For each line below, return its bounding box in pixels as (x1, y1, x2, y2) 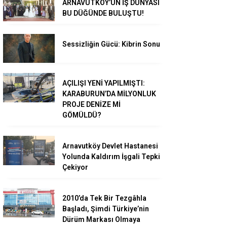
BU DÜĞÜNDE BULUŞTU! (62, 9, 144, 17)
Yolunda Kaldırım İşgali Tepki (62, 153, 160, 161)
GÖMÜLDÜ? (62, 111, 101, 120)
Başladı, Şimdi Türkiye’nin (62, 205, 149, 213)
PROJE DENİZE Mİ (62, 100, 121, 109)
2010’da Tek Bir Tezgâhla (62, 194, 146, 203)
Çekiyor (62, 163, 88, 172)
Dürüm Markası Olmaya (62, 215, 140, 224)
